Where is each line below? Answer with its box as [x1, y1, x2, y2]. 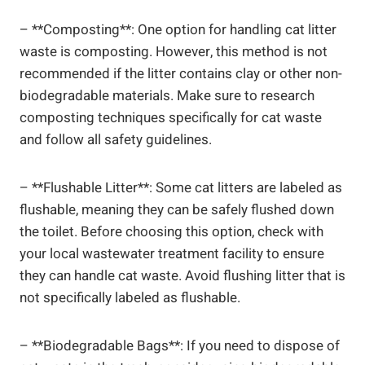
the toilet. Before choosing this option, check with [20, 221, 323, 242]
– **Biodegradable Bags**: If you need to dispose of [20, 335, 340, 356]
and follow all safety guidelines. [20, 129, 212, 150]
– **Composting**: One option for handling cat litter [20, 19, 336, 40]
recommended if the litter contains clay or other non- [20, 63, 342, 84]
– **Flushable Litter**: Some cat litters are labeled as [20, 177, 342, 198]
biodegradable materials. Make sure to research [20, 85, 314, 106]
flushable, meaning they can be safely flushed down [20, 199, 334, 220]
